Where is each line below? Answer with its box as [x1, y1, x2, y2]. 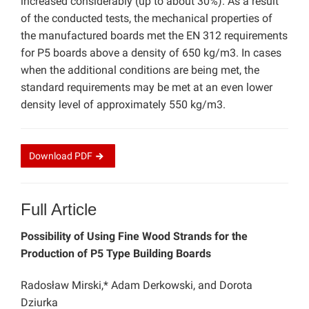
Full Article [21, 200, 97, 219]
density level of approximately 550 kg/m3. [21, 98, 226, 112]
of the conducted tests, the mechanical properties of [21, 12, 272, 26]
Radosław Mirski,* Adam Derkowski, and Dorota [21, 279, 252, 292]
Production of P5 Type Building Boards [21, 247, 211, 261]
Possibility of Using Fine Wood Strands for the [21, 230, 248, 243]
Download [29, 150, 74, 162]
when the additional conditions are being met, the [21, 63, 259, 77]
